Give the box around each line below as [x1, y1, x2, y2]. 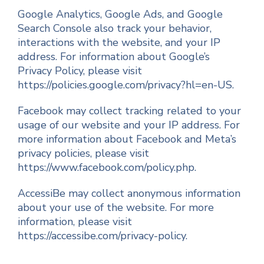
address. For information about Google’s [18, 49, 210, 64]
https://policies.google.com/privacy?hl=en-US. [18, 78, 234, 92]
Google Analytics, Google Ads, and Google [18, 7, 223, 21]
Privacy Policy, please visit [18, 64, 142, 78]
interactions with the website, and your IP [18, 35, 220, 49]
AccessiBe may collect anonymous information [18, 186, 240, 200]
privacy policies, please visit [18, 146, 149, 160]
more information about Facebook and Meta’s [18, 132, 236, 146]
